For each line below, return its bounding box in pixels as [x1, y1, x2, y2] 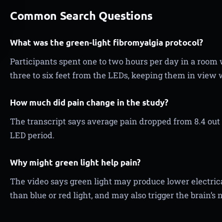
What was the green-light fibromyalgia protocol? [10, 37, 203, 48]
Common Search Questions [10, 8, 153, 23]
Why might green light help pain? [10, 157, 141, 167]
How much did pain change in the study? [10, 97, 168, 108]
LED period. [10, 130, 55, 140]
